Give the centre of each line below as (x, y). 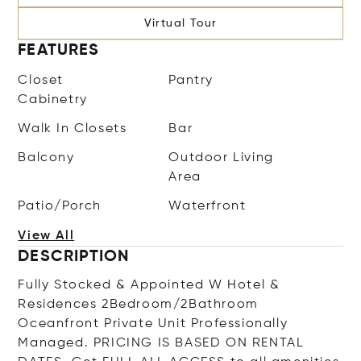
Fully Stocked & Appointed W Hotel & (149, 285)
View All (46, 236)
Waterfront (207, 206)
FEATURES (59, 51)
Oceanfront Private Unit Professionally (153, 324)
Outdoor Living (221, 158)
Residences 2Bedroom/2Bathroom (138, 305)
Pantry (191, 81)
